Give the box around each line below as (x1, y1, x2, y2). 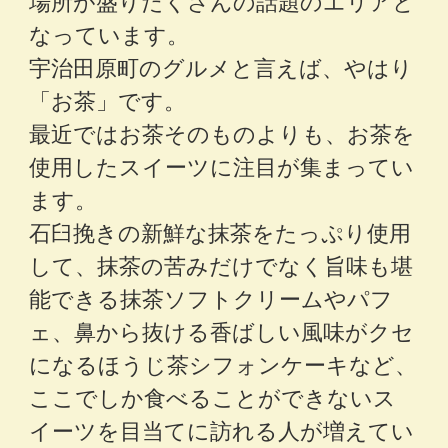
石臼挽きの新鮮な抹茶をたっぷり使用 (29, 216, 412, 248)
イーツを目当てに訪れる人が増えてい (29, 414, 415, 446)
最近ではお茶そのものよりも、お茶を (29, 117, 416, 149)
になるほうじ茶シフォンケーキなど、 (29, 348, 418, 380)
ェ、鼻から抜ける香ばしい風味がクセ (29, 315, 415, 347)
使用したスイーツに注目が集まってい (29, 150, 415, 182)
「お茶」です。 (29, 84, 187, 116)
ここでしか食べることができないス (29, 381, 397, 413)
